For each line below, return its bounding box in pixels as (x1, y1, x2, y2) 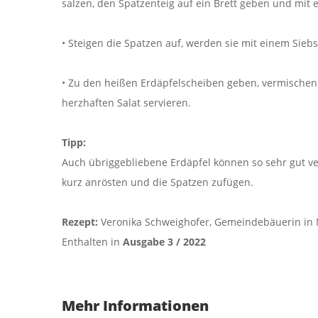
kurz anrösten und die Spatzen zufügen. (62, 175, 253, 190)
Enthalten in (62, 235, 120, 249)
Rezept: (62, 215, 98, 229)
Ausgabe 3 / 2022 (120, 235, 206, 249)
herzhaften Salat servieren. (62, 96, 191, 110)
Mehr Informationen (62, 296, 209, 316)
